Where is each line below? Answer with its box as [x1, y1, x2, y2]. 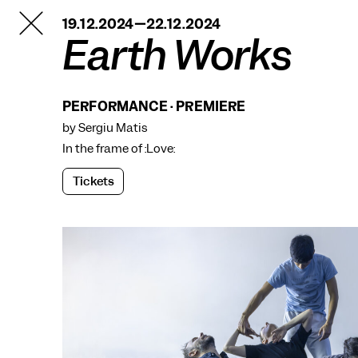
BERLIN [18, 20, 68, 38]
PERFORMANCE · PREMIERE [62, 97, 246, 115]
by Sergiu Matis [62, 120, 148, 136]
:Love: [145, 141, 175, 157]
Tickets [73, 173, 114, 189]
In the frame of [62, 141, 145, 157]
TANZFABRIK [18, 7, 104, 25]
